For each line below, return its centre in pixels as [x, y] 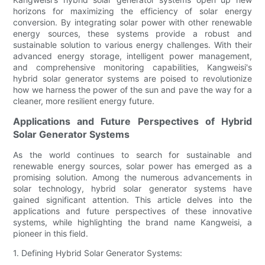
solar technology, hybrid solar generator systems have [132, 189]
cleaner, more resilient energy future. [84, 101]
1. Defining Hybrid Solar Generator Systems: [98, 253]
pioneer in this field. [51, 234]
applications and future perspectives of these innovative [132, 211]
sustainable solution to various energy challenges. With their [132, 45]
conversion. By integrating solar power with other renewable [132, 22]
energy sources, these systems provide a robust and [132, 34]
